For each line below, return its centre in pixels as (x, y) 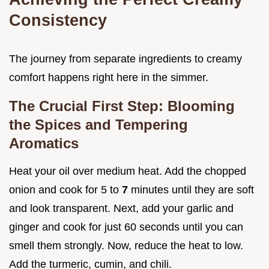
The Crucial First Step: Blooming (122, 106)
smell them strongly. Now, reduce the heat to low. (126, 245)
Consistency (58, 20)
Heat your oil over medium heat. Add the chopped (128, 171)
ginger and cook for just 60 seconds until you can (126, 227)
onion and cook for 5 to (65, 189)
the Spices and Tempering (98, 124)
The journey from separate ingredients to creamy (125, 59)
